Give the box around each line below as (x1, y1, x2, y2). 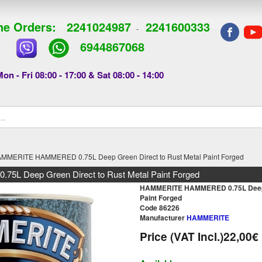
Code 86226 (139, 202, 180, 213)
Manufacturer (139, 212, 185, 223)
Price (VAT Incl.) (139, 229, 223, 245)
